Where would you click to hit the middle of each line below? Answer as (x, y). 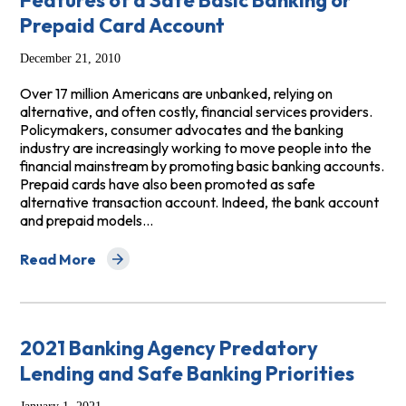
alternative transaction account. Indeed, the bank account (199, 203)
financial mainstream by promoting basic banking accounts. (202, 166)
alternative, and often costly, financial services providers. (196, 112)
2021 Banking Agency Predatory (169, 348)
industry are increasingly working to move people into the (195, 148)
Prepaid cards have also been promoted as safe (167, 184)
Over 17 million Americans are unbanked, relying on (176, 94)
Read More (58, 259)
